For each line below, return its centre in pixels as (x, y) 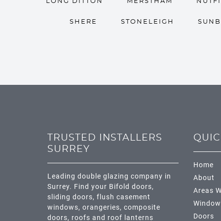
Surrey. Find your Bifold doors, (101, 187)
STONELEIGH (147, 22)
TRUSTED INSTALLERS (105, 138)
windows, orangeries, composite (104, 207)
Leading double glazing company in (109, 176)
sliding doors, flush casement (99, 197)
